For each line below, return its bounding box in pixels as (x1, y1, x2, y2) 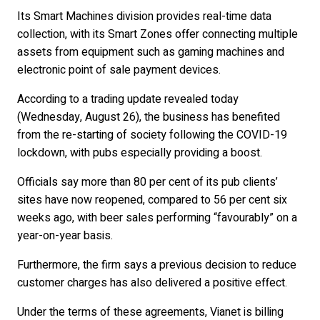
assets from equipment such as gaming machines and (17, 44, 284, 61)
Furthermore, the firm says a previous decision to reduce (17, 256, 296, 274)
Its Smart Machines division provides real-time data (17, 8, 271, 25)
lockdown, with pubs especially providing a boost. (17, 144, 262, 161)
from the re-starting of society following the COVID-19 (17, 126, 287, 144)
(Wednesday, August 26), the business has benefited (17, 109, 280, 126)
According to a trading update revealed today (17, 91, 239, 108)
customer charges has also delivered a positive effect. (17, 274, 287, 291)
